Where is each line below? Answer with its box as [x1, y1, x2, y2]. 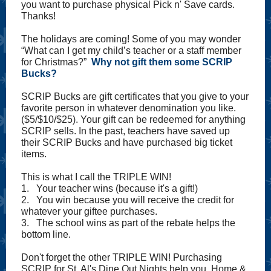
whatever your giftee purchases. [21, 206, 157, 217]
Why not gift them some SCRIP [91, 57, 232, 67]
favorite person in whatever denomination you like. [21, 103, 236, 113]
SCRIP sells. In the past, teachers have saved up [21, 126, 230, 136]
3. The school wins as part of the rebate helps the [21, 218, 235, 228]
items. [21, 149, 49, 159]
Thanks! [21, 11, 56, 21]
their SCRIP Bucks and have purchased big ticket [21, 137, 232, 148]
